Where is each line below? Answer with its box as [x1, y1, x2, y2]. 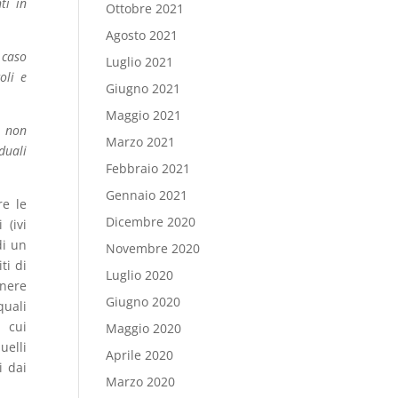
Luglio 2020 [106, 267, 174, 283]
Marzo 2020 [106, 373, 176, 390]
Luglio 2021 [106, 53, 174, 70]
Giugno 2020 [106, 293, 181, 310]
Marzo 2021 [106, 133, 176, 150]
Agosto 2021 [106, 27, 179, 44]
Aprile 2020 [106, 346, 174, 363]
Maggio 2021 [106, 107, 182, 123]
